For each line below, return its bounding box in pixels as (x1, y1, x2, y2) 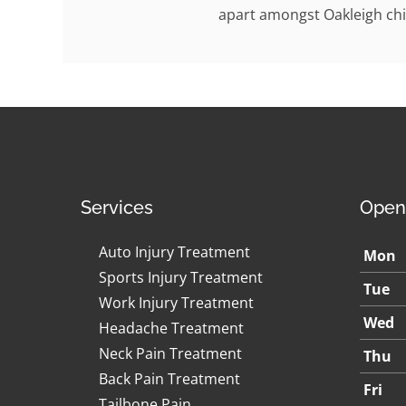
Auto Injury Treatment (99, 242, 250, 262)
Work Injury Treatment (99, 293, 254, 313)
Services (81, 197, 153, 218)
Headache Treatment (99, 318, 244, 338)
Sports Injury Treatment (99, 267, 263, 287)
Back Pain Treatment (99, 369, 240, 389)
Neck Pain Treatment (99, 343, 242, 363)
